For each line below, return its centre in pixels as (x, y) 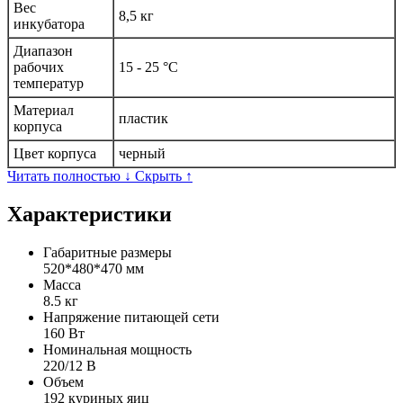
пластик (143, 119)
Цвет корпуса (55, 154)
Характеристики (90, 215)
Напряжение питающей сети (131, 318)
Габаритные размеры (107, 253)
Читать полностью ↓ (69, 176)
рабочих (39, 67)
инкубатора (49, 24)
